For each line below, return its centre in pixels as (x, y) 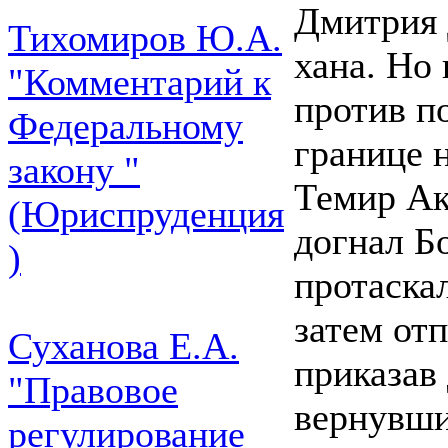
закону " (74, 170)
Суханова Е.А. (123, 346)
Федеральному (125, 126)
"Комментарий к (139, 82)
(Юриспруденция (146, 214)
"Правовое (93, 390)
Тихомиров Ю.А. (145, 38)
